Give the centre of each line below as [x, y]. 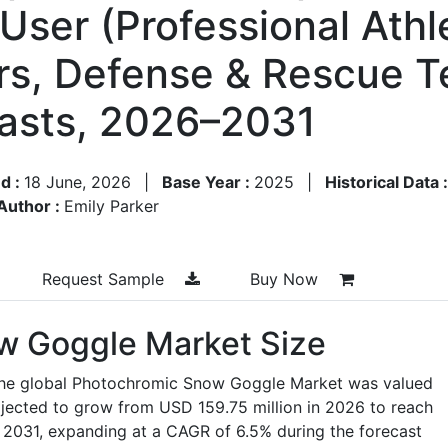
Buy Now [286, 278]
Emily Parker [111, 205]
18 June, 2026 [77, 181]
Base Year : [208, 181]
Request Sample [105, 278]
